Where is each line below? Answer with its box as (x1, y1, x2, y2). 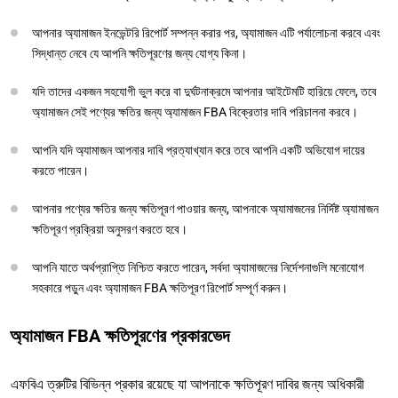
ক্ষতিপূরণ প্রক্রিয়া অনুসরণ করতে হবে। (32, 221, 187, 236)
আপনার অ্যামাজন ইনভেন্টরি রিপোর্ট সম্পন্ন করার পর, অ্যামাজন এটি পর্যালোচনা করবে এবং (32, 25, 380, 40)
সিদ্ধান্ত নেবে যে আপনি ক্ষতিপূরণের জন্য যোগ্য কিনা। (32, 45, 247, 60)
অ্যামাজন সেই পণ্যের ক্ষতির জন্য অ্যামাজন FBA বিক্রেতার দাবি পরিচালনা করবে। (32, 104, 358, 119)
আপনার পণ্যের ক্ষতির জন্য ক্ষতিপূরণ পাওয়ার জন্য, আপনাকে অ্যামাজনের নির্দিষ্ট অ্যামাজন (32, 201, 378, 216)
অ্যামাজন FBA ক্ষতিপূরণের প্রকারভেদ (10, 324, 229, 346)
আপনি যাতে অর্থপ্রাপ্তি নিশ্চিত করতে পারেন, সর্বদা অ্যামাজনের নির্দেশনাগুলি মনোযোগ (32, 259, 364, 275)
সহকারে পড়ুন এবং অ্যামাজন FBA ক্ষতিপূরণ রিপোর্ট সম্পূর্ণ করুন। (32, 280, 288, 295)
